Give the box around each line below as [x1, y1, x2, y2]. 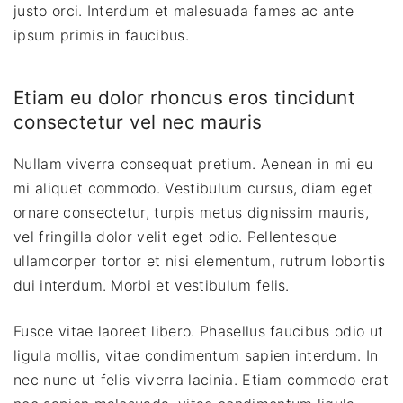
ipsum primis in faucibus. [13, 26, 190, 45]
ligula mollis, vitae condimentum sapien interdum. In [13, 346, 379, 365]
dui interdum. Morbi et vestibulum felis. [13, 276, 290, 295]
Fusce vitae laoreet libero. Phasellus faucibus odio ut [13, 322, 384, 341]
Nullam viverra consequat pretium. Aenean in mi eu [13, 155, 373, 174]
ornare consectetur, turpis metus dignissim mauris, [13, 203, 370, 222]
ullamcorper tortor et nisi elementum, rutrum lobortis [13, 252, 385, 271]
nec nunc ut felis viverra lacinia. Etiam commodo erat [13, 371, 389, 390]
